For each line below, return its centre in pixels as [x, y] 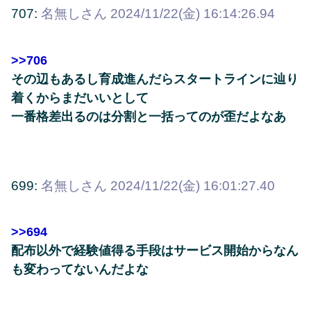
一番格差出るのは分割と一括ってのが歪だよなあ [149, 116]
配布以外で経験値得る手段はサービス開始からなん [155, 251]
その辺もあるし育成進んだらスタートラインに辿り [155, 79]
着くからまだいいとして [80, 98]
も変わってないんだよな [80, 270]
